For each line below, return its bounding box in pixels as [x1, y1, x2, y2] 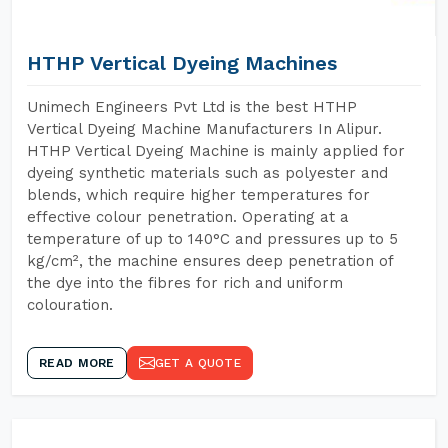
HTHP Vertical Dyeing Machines [27, 51, 337, 75]
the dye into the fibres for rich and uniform [27, 274, 343, 292]
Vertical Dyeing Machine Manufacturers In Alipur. [27, 120, 382, 138]
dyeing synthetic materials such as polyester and [27, 164, 388, 182]
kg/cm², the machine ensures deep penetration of [27, 252, 393, 270]
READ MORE [39, 356, 115, 370]
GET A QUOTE [154, 356, 241, 370]
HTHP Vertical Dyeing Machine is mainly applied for [27, 142, 405, 160]
